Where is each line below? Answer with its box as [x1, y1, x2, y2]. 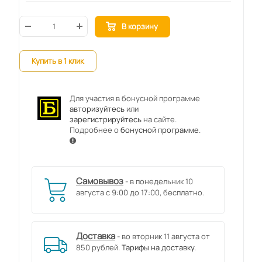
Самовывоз [76, 175, 123, 187]
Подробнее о [69, 125, 120, 135]
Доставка [76, 230, 115, 242]
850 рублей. [76, 242, 122, 253]
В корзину [122, 21, 158, 32]
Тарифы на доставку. [122, 242, 196, 253]
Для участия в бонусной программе [69, 93, 200, 104]
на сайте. [141, 114, 177, 125]
